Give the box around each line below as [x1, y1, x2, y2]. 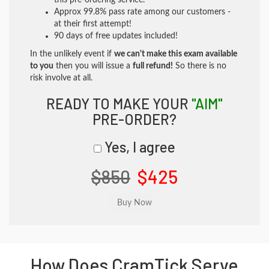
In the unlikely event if [30, 50, 114, 58]
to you [30, 62, 53, 70]
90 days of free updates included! [54, 32, 178, 40]
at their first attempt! [54, 20, 131, 28]
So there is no [173, 62, 226, 70]
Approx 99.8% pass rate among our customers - [54, 8, 231, 16]
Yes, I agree [101, 138, 175, 156]
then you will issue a [53, 62, 133, 70]
